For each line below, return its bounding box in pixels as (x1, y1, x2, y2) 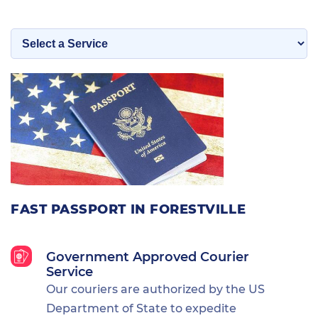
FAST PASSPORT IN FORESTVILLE (11, 201, 246, 217)
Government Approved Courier (46, 248, 249, 265)
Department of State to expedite (46, 301, 236, 315)
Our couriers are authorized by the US (46, 282, 265, 296)
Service (46, 263, 93, 280)
